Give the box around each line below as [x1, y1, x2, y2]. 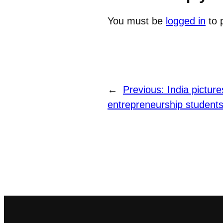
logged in [166, 15, 206, 27]
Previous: [123, 84, 167, 96]
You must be [108, 15, 166, 27]
